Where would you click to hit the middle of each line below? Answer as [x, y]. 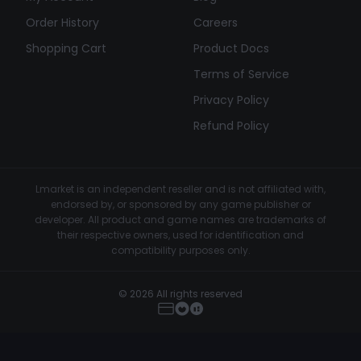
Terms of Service [241, 74]
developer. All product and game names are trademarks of [180, 220]
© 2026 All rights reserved [180, 294]
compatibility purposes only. [180, 250]
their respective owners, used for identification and [180, 235]
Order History [62, 23]
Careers [216, 23]
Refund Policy [231, 126]
